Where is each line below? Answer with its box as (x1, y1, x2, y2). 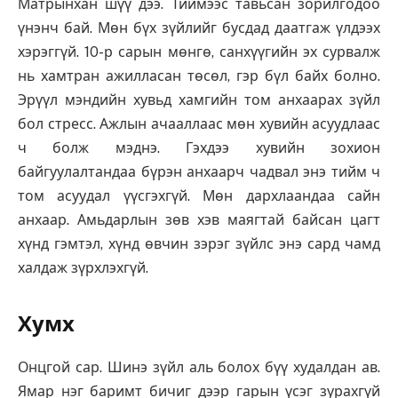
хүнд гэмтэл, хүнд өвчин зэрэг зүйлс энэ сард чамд (18, 235, 380, 252)
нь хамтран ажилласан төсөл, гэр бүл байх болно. (18, 67, 380, 84)
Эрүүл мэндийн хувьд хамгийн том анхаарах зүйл (18, 91, 380, 108)
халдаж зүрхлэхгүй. (18, 259, 148, 276)
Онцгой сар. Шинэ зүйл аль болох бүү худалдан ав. (18, 359, 380, 376)
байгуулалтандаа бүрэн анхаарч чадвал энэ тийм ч (18, 163, 380, 180)
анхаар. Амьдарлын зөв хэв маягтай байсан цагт (18, 211, 380, 228)
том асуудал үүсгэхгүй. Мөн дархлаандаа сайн (18, 187, 380, 204)
